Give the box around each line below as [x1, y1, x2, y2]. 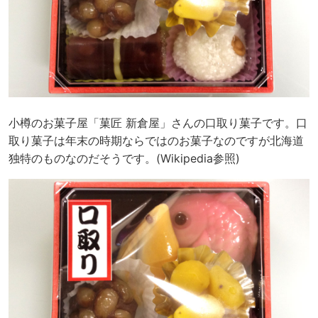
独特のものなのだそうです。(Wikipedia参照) [9, 150, 240, 165]
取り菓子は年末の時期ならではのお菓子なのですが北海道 [9, 133, 304, 148]
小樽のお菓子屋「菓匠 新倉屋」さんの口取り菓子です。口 [9, 115, 307, 130]
